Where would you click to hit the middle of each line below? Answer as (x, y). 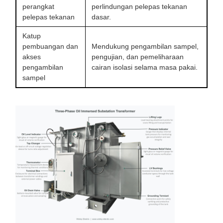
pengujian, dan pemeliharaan (138, 56)
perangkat (38, 6)
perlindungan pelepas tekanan (139, 6)
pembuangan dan (50, 46)
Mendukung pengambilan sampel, (145, 46)
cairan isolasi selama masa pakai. (145, 67)
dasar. (101, 17)
